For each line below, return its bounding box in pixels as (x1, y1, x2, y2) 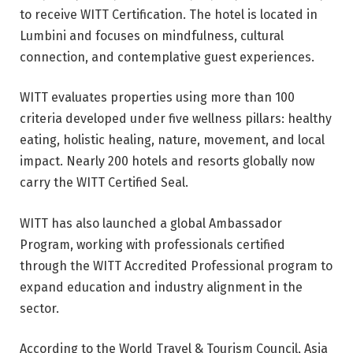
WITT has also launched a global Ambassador (20, 215, 282, 231)
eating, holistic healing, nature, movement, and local (20, 132, 325, 148)
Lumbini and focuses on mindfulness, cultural (20, 28, 284, 43)
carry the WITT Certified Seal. (20, 175, 188, 191)
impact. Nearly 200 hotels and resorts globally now (20, 154, 314, 169)
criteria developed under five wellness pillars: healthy (20, 111, 332, 127)
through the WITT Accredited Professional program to (20, 258, 333, 273)
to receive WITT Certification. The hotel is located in (20, 6, 318, 22)
